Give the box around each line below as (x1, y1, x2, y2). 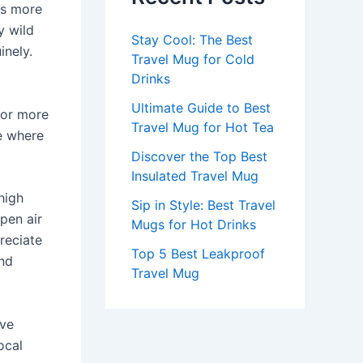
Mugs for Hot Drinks (131, 216, 256, 233)
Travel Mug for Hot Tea (131, 119, 274, 135)
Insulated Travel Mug (131, 168, 258, 184)
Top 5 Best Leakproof (131, 246, 265, 262)
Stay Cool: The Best (131, 32, 253, 48)
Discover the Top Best (131, 148, 267, 164)
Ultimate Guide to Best (131, 100, 271, 116)
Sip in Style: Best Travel (131, 197, 275, 213)
